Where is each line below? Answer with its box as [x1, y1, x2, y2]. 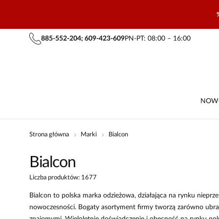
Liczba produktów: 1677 [29, 175, 97, 181]
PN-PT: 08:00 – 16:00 [125, 35, 191, 42]
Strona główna [29, 131, 69, 138]
